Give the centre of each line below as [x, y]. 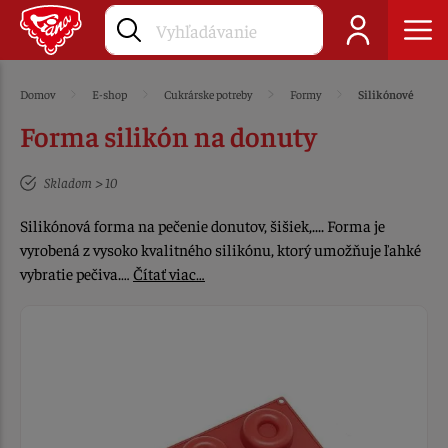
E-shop [110, 94]
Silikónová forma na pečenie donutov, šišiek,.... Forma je [202, 225]
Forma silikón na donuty [168, 135]
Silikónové [385, 94]
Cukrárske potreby [208, 94]
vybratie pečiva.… [76, 273]
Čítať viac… [169, 273]
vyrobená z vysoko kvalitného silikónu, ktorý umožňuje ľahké [220, 249]
